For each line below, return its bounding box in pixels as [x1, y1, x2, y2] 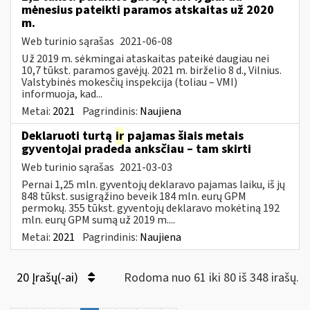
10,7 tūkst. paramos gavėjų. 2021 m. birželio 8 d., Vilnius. [21, 62, 282, 78]
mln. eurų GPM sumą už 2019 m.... [21, 212, 175, 228]
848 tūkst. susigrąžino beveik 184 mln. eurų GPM [21, 188, 246, 204]
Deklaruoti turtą [21, 127, 115, 145]
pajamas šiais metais [125, 127, 244, 145]
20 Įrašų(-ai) [17, 268, 81, 286]
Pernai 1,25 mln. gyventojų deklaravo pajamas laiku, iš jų [21, 176, 285, 192]
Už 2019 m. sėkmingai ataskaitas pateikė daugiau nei [21, 51, 269, 66]
